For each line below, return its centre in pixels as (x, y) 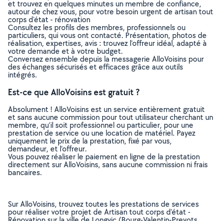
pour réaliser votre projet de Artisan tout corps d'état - (99, 212)
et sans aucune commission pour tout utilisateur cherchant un (110, 117)
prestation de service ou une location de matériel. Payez (102, 133)
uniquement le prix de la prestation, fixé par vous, (90, 141)
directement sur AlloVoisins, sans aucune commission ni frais (108, 165)
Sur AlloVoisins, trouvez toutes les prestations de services (103, 204)
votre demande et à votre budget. (65, 51)
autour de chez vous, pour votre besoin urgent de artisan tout (110, 12)
